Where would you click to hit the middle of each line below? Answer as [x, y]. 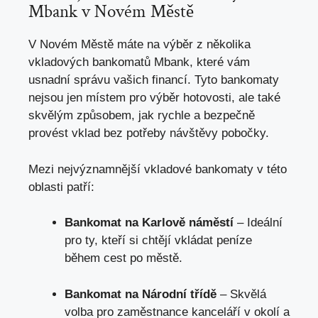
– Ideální [258, 223]
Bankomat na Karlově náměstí [149, 223]
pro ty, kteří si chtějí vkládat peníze [158, 241]
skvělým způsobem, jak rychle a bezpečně [142, 116]
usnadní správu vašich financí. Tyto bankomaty [154, 80]
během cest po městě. [124, 258]
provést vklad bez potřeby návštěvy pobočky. [149, 133]
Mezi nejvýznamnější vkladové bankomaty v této [158, 169]
